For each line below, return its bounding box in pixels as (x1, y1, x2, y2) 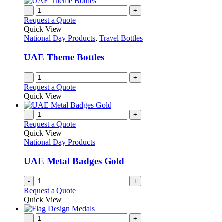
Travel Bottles (99, 34, 143, 43)
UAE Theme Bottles (24, 52, 104, 62)
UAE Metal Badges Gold (24, 156, 124, 166)
